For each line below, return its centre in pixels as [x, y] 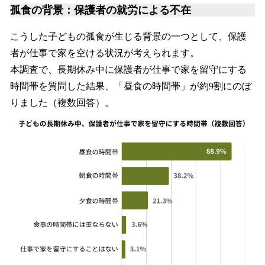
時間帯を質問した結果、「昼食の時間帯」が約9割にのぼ [131, 86]
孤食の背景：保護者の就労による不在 [101, 10]
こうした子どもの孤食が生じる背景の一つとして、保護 [128, 36]
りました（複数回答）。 [62, 102]
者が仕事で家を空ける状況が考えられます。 [105, 53]
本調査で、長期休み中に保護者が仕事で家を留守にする [128, 69]
